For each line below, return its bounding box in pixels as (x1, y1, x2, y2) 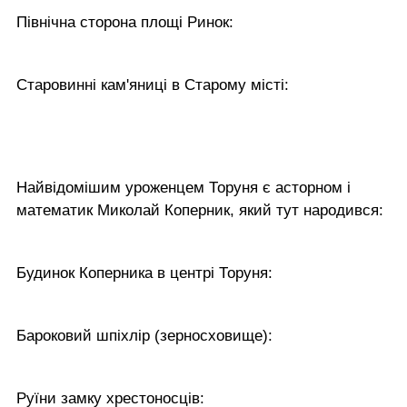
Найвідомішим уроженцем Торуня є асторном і (16, 178, 351, 196)
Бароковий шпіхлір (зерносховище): (16, 326, 273, 344)
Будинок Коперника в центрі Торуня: (16, 263, 273, 282)
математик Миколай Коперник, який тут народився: (16, 201, 383, 219)
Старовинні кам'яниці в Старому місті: (16, 75, 289, 94)
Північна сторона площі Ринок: (16, 13, 233, 31)
